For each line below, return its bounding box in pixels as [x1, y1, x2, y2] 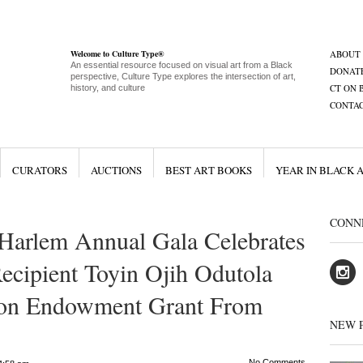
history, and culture [70, 83, 145, 92]
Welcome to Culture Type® [70, 48, 164, 59]
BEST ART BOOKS [164, 163, 252, 177]
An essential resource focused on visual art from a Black [70, 60, 293, 70]
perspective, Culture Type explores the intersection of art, [70, 71, 296, 81]
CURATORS [11, 163, 67, 177]
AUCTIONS [90, 163, 142, 177]
